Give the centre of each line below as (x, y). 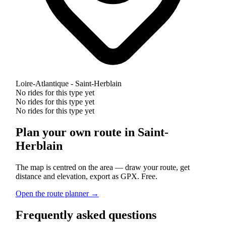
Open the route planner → (57, 193)
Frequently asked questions (86, 215)
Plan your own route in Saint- (92, 132)
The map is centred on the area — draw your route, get (102, 167)
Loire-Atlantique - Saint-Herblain (68, 84)
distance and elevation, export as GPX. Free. (86, 176)
